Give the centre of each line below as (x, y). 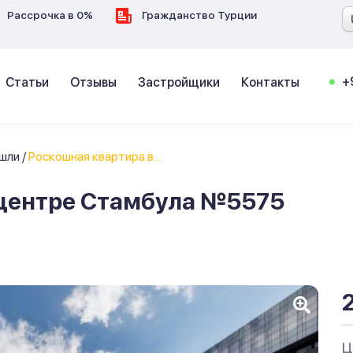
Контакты (270, 82)
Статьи (27, 82)
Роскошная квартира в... (95, 156)
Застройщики (179, 82)
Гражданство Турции (198, 15)
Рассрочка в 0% (49, 15)
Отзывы (93, 82)
